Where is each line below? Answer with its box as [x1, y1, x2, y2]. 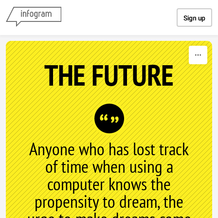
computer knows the [47, 172, 171, 195]
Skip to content [84, 4, 134, 14]
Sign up [183, 14, 205, 22]
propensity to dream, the [35, 190, 183, 213]
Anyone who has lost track [29, 137, 189, 160]
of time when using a [45, 155, 173, 178]
